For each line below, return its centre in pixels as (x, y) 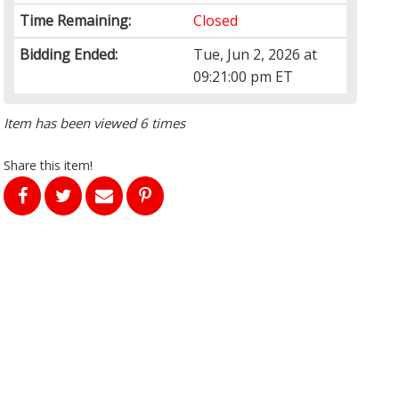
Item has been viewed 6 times (95, 123)
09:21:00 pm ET (244, 77)
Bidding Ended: (69, 55)
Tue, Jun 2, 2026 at (256, 55)
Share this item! (49, 166)
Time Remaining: (76, 21)
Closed (216, 21)
